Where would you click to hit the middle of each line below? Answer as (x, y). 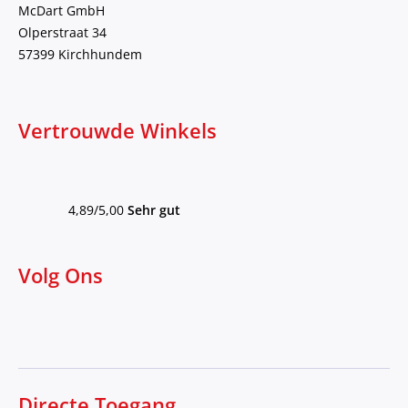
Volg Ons (61, 276)
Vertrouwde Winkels (117, 131)
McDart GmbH (61, 11)
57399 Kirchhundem (80, 55)
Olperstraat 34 (62, 33)
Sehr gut (154, 210)
